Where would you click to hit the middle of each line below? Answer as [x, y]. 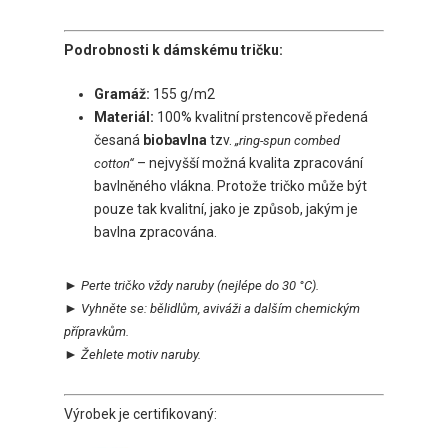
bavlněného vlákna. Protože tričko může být [230, 186]
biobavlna [176, 140]
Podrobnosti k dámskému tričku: [173, 50]
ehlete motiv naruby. [145, 355]
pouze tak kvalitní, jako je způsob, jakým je [226, 209]
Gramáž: [122, 94]
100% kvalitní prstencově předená [261, 117]
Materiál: [124, 117]
